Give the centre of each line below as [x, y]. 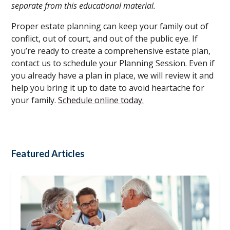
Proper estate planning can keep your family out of [110, 26]
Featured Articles [48, 153]
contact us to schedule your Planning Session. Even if [113, 63]
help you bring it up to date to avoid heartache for [108, 88]
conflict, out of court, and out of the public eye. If [105, 38]
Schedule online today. [101, 100]
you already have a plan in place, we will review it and [113, 75]
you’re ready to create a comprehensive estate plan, [111, 51]
